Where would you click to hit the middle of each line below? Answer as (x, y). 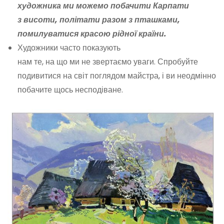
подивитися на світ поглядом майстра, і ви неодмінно (117, 76)
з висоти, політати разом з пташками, (99, 20)
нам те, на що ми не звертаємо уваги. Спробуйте (108, 62)
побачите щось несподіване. (70, 90)
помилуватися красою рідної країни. (93, 34)
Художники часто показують (69, 48)
